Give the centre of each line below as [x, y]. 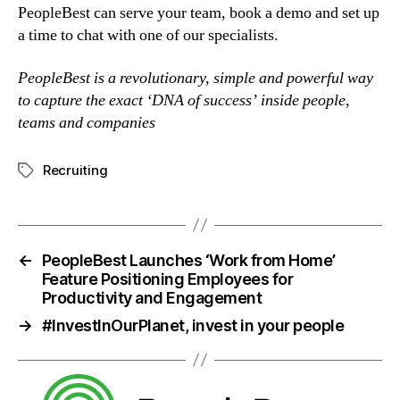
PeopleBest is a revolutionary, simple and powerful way [196, 78]
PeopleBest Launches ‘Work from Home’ [188, 260]
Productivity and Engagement [152, 297]
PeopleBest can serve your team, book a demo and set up [199, 13]
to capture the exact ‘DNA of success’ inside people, [184, 100]
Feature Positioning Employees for [167, 279]
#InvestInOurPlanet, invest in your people [193, 325]
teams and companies [87, 122]
